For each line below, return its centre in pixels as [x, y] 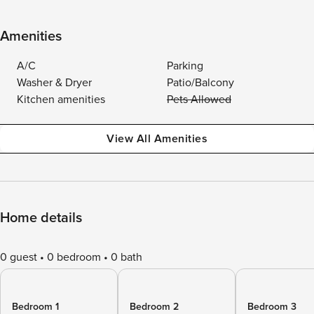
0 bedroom [74, 257]
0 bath [127, 257]
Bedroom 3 [272, 307]
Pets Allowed [199, 100]
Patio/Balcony [200, 83]
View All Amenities [157, 139]
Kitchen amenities [61, 100]
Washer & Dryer [54, 83]
